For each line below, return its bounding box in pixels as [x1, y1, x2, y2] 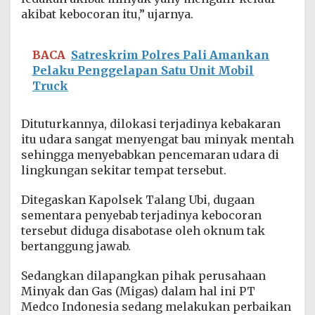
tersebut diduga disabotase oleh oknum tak [21, 223, 265, 238]
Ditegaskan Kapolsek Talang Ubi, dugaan [21, 192, 255, 207]
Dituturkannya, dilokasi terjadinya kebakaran [21, 116, 281, 131]
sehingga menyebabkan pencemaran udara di [21, 147, 279, 162]
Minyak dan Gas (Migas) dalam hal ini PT [21, 283, 255, 298]
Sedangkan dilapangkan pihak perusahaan [21, 268, 266, 283]
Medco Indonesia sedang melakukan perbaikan [21, 299, 291, 314]
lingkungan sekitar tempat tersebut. [21, 162, 226, 177]
